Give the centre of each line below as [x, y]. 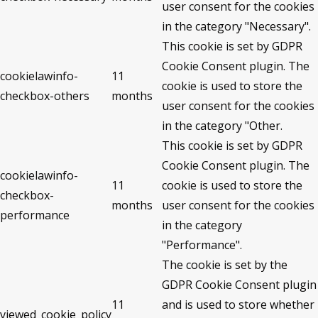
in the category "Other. [222, 126]
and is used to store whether [238, 305]
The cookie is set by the [225, 265]
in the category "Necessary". [236, 26]
